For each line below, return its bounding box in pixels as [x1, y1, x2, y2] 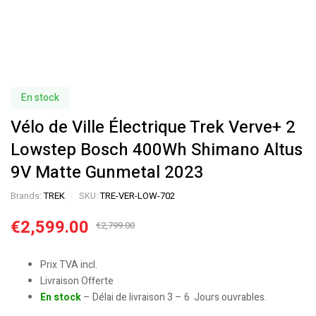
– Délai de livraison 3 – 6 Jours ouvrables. [83, 289, 267, 305]
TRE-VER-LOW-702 [100, 188, 175, 202]
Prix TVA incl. [40, 257, 97, 272]
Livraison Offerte [40, 273, 114, 288]
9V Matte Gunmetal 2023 [11, 159, 204, 185]
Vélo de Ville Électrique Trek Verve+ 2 [11, 114, 296, 140]
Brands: [11, 188, 44, 202]
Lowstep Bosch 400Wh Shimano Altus [11, 137, 303, 162]
